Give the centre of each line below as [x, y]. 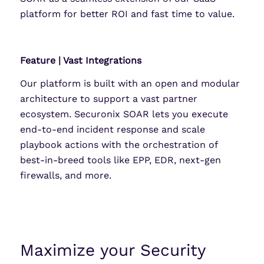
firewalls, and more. [65, 176]
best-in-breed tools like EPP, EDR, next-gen [120, 160]
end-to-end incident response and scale [112, 130]
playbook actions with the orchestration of [118, 145]
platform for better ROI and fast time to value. [127, 14]
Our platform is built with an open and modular [130, 84]
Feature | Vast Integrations [80, 60]
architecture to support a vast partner [108, 99]
